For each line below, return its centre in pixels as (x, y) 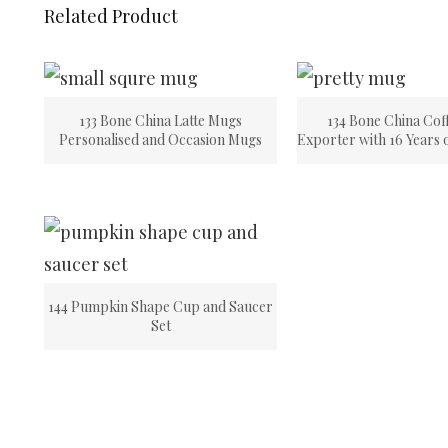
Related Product (111, 16)
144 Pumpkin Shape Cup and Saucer (161, 306)
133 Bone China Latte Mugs (161, 120)
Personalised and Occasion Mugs (161, 139)
